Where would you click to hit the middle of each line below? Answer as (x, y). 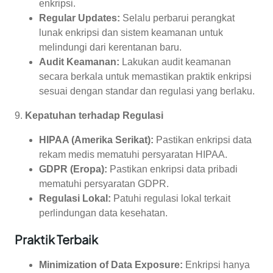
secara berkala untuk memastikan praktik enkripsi (145, 77)
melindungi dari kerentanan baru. (110, 48)
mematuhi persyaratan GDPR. (104, 184)
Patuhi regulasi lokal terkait (171, 199)
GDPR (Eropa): (73, 169)
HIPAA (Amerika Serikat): (96, 140)
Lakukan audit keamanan (175, 62)
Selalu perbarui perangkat (177, 18)
